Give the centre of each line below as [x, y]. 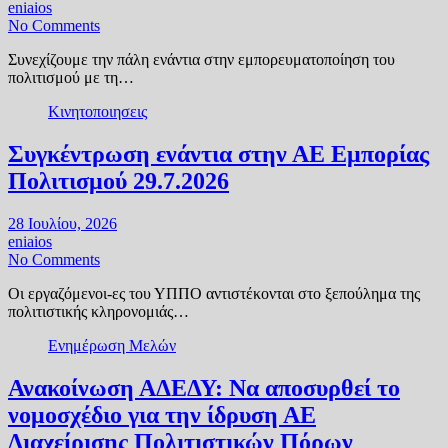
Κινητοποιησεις [97, 112]
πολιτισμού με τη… [71, 78]
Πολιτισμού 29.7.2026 [118, 181]
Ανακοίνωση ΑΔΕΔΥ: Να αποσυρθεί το [204, 387]
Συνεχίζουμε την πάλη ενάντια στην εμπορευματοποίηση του [201, 60]
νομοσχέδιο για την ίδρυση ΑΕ [162, 414]
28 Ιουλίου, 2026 [62, 223]
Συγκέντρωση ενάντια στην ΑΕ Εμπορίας [218, 154]
